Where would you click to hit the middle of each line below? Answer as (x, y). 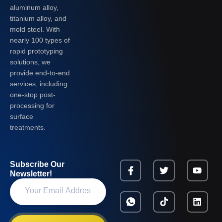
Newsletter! (31, 174)
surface (22, 116)
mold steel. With (35, 29)
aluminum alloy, (34, 7)
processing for (32, 105)
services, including (39, 83)
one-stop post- (33, 94)
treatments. (28, 127)
